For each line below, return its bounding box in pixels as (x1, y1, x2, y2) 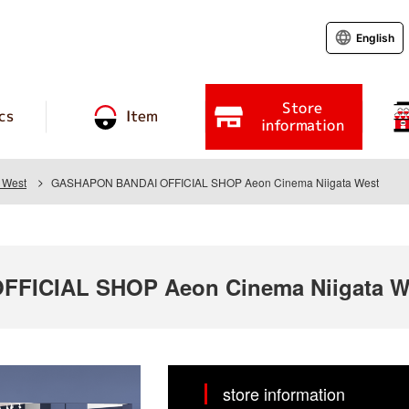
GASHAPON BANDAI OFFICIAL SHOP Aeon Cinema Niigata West (51, 174, 379, 190)
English (356, 30, 394, 45)
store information (223, 382, 345, 405)
